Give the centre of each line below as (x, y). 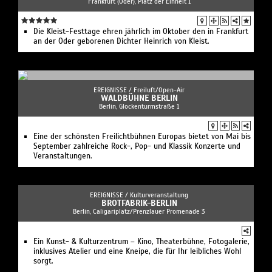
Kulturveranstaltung (159, 195)
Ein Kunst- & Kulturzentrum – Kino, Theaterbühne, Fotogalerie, (141, 241)
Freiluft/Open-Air (159, 90)
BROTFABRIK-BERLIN (139, 203)
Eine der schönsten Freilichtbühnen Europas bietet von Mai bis (142, 136)
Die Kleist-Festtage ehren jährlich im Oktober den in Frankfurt (141, 31)
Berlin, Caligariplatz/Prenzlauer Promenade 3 (139, 211)
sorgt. (43, 261)
